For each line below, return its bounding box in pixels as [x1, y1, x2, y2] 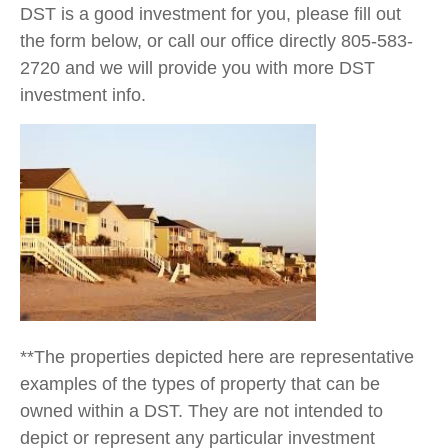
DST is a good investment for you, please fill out [20, 4, 401, 24]
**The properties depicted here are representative [20, 346, 414, 367]
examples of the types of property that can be [20, 373, 380, 394]
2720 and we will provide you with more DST [20, 58, 375, 78]
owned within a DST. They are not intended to [20, 400, 383, 421]
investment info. [20, 85, 151, 105]
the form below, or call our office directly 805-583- [20, 31, 413, 51]
